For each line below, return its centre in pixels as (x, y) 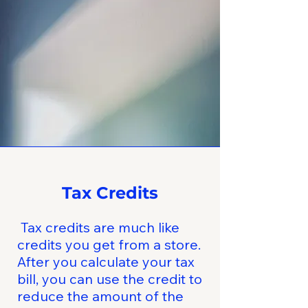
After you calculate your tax (106, 262)
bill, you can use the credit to (110, 279)
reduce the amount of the (100, 296)
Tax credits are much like (98, 227)
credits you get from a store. (109, 244)
